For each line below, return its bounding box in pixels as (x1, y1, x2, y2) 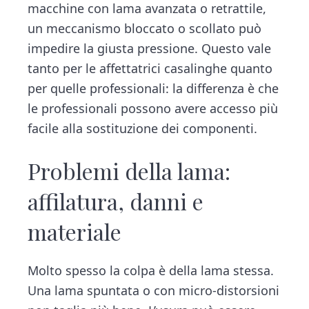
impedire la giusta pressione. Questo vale (28, 40, 272, 57)
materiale (28, 216, 122, 246)
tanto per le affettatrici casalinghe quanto (28, 60, 273, 77)
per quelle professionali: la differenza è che (28, 80, 279, 97)
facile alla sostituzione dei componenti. (28, 120, 258, 137)
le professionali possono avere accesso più (28, 100, 279, 117)
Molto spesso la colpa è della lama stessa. (28, 261, 275, 279)
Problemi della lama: (28, 155, 231, 186)
